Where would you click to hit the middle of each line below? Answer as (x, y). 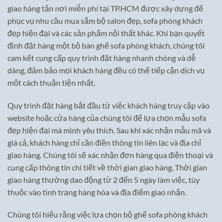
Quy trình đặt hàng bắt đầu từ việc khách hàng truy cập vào (109, 105)
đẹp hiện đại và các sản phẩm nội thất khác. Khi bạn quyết (106, 33)
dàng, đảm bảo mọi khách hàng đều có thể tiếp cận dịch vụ (106, 70)
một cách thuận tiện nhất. (51, 82)
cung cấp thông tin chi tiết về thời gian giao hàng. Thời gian (107, 167)
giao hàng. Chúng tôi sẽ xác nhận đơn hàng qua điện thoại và (110, 155)
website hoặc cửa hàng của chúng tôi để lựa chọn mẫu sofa (107, 117)
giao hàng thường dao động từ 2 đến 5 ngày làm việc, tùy (104, 179)
